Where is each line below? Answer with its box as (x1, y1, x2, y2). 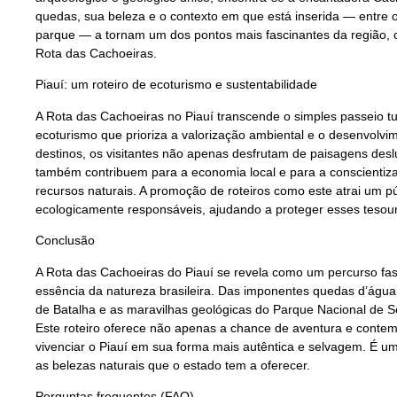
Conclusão (35, 233, 95, 248)
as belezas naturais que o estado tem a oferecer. (35, 357, 310, 372)
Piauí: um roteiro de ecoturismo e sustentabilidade (35, 77, 317, 92)
